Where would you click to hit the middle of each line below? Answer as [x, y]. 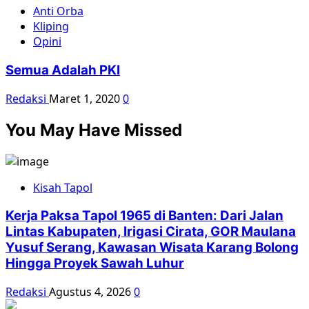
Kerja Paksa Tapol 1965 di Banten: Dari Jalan [144, 216]
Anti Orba [58, 11]
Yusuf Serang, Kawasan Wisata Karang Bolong [152, 248]
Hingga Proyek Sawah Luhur [95, 263]
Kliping [51, 27]
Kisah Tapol [63, 187]
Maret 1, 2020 [86, 98]
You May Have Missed [94, 130]
